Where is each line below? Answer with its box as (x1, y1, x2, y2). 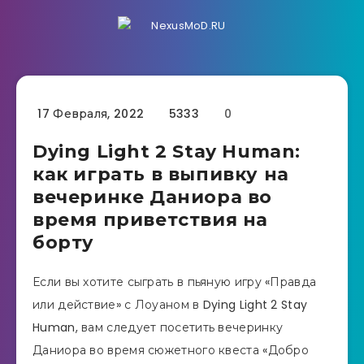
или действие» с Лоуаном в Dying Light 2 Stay (32, 297, 308, 313)
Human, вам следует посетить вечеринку (32, 319, 284, 336)
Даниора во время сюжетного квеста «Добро (32, 342, 309, 358)
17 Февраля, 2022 (34, 106, 145, 122)
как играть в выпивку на (32, 163, 289, 185)
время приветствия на (32, 209, 269, 231)
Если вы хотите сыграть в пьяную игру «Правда (32, 274, 317, 290)
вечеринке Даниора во (32, 186, 273, 208)
